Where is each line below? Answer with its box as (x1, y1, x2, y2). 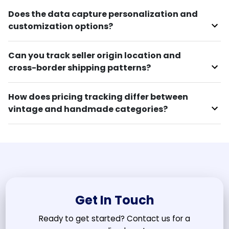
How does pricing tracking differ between (8, 91, 188, 103)
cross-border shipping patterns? (8, 62, 151, 74)
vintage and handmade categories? (8, 103, 168, 116)
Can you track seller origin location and (8, 50, 181, 62)
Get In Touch (75, 192, 154, 209)
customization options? (8, 20, 113, 33)
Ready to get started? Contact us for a (39, 213, 190, 224)
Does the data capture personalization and (8, 8, 198, 20)
